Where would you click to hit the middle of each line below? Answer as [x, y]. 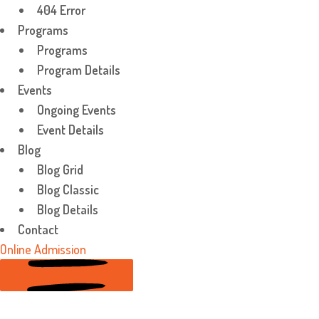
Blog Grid [60, 169]
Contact [38, 229]
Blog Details [68, 209]
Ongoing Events [77, 110]
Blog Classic [68, 189]
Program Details [79, 70]
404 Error [61, 10]
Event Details [70, 130]
